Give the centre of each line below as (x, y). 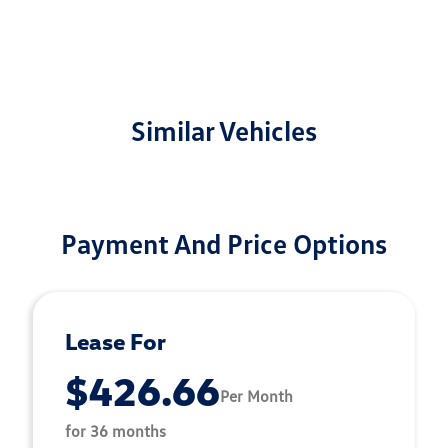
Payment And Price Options (224, 243)
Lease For (115, 341)
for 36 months (115, 431)
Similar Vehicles (224, 130)
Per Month (256, 395)
